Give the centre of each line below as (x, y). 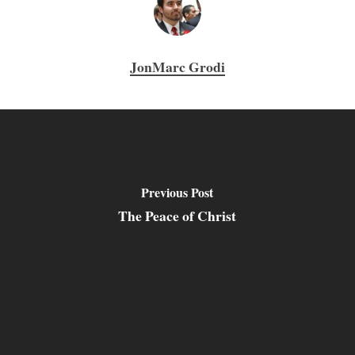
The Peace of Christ (177, 215)
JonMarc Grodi (177, 67)
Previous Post (177, 192)
